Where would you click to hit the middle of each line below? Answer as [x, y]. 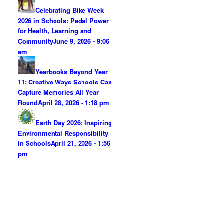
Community [36, 41]
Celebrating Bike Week [70, 10]
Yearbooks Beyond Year [72, 71]
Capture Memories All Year [58, 92]
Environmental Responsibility [63, 133]
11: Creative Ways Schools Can [65, 82]
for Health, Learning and [55, 31]
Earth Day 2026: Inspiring [74, 123]
